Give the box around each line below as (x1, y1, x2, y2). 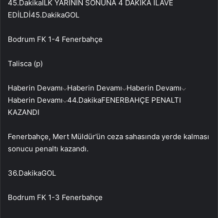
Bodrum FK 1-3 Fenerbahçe (8, 192, 103, 202)
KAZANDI (8, 107, 39, 117)
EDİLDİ (8, 10, 31, 19)
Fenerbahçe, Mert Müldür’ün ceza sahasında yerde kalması (8, 131, 209, 141)
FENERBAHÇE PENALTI (101, 95, 181, 105)
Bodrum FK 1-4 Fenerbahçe (8, 34, 103, 44)
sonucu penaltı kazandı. (8, 144, 91, 153)
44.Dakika (67, 95, 101, 105)
